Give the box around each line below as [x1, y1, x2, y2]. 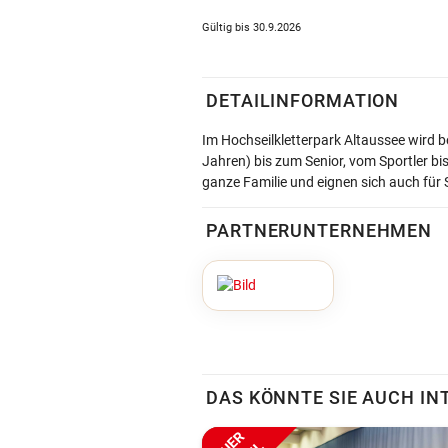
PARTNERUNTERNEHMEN [206, 220, 433, 241]
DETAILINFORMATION [206, 90, 400, 111]
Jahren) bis [202, 153, 272, 169]
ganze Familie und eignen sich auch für [202, 174, 441, 190]
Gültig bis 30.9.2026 [202, 21, 301, 34]
